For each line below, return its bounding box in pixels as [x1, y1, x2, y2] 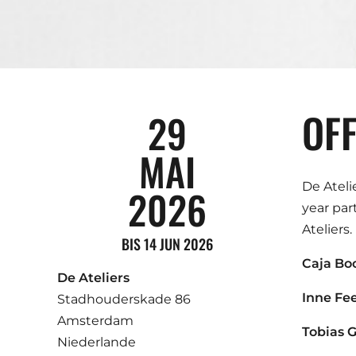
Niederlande [57, 335, 136, 350]
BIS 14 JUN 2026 [122, 234, 214, 254]
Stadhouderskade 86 [57, 292, 191, 307]
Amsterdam [57, 313, 133, 328]
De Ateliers [57, 270, 130, 285]
